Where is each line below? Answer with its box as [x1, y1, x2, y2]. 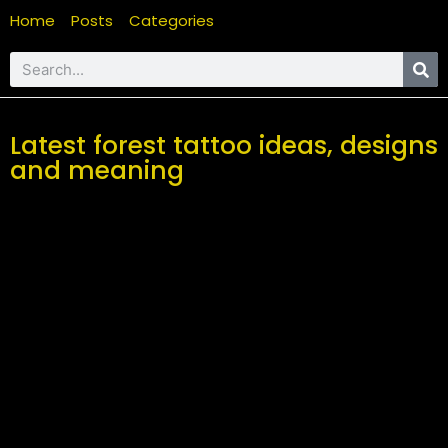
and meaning [10, 153, 184, 188]
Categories [129, 10, 214, 31]
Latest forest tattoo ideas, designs [10, 128, 438, 163]
